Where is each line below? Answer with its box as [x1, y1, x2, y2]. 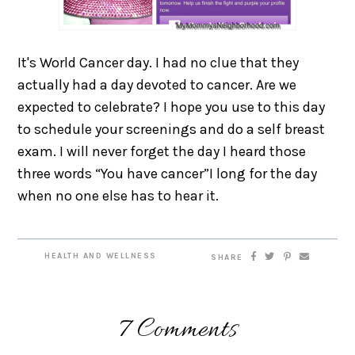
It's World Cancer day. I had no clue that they [17, 53, 300, 71]
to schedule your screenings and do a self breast [17, 120, 326, 138]
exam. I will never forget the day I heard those [17, 142, 307, 160]
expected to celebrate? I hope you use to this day [17, 97, 326, 116]
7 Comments [117, 311, 238, 348]
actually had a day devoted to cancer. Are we [17, 75, 297, 94]
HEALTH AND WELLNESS [44, 250, 157, 261]
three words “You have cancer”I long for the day [17, 164, 318, 182]
